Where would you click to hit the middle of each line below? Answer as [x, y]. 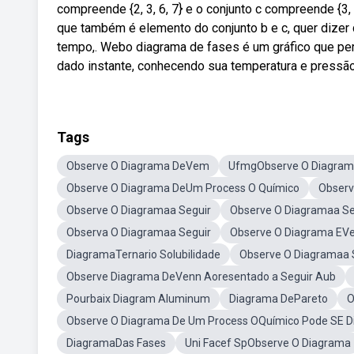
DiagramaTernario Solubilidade [143, 254]
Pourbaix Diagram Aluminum [138, 299]
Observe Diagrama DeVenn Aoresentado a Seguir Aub [201, 277]
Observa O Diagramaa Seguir [139, 232]
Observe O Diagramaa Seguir [139, 210]
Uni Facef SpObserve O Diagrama [268, 343]
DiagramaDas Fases [116, 343]
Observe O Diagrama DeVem [138, 166]
